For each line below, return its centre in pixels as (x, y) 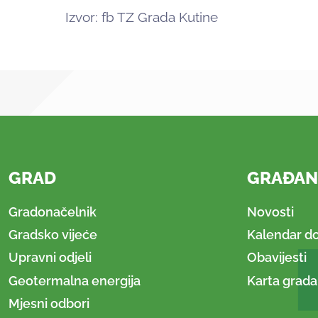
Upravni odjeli (50, 258)
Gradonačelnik (53, 212)
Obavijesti (277, 258)
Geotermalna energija (75, 280)
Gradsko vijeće (53, 235)
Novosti (270, 212)
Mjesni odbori (49, 303)
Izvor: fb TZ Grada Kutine (142, 17)
